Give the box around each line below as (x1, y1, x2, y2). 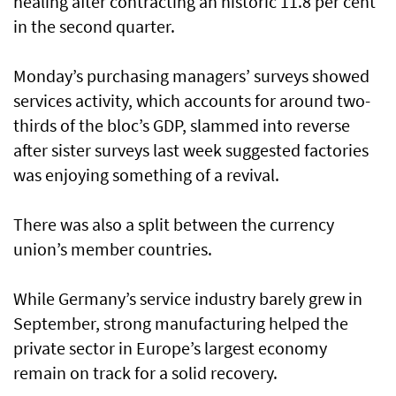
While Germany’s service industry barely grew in (13, 287, 362, 310)
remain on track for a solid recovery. (13, 362, 278, 385)
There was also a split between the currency (13, 213, 334, 236)
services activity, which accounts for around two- (13, 89, 370, 112)
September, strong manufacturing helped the (13, 312, 348, 335)
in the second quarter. (13, 15, 175, 38)
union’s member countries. (13, 238, 212, 261)
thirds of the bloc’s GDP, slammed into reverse (13, 114, 350, 137)
